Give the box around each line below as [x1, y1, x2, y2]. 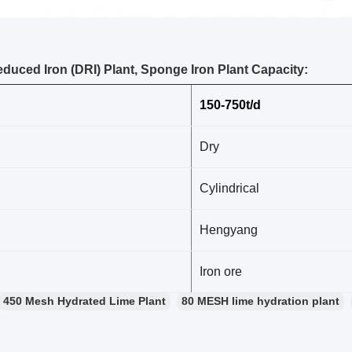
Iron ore [200, 265, 245, 278]
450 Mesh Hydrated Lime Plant [3, 295, 166, 307]
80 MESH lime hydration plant [181, 295, 339, 307]
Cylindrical [200, 181, 259, 195]
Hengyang [200, 223, 258, 236]
